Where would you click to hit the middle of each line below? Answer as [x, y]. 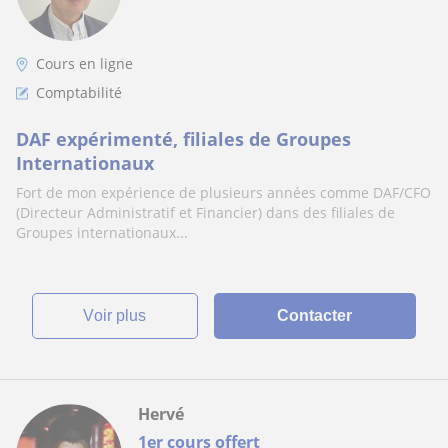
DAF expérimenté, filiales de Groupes [183, 139]
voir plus [120, 315]
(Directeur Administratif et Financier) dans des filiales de [205, 212]
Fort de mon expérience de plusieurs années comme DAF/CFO [223, 192]
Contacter [315, 315]
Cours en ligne [84, 63]
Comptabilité [79, 92]
